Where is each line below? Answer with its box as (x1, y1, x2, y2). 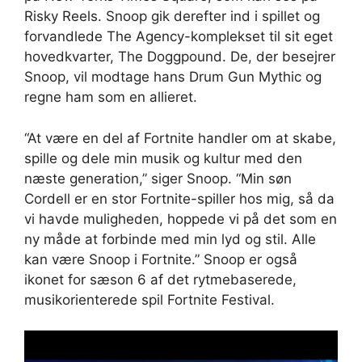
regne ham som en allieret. (24, 89, 197, 106)
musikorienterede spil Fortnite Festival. (24, 291, 275, 308)
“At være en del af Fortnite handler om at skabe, (24, 129, 336, 146)
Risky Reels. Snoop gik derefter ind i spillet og (24, 8, 320, 25)
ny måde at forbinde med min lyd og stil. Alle (24, 230, 316, 247)
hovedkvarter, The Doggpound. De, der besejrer (24, 48, 335, 65)
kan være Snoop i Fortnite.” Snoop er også (24, 250, 297, 267)
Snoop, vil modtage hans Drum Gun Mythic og (24, 69, 322, 86)
